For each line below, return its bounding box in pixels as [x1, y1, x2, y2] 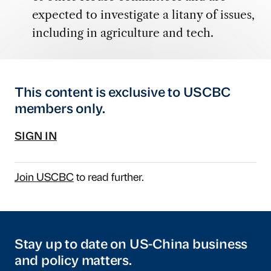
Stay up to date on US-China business [14, 239, 248, 252]
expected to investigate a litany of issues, [31, 7, 255, 22]
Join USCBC [14, 173, 74, 184]
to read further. [73, 173, 144, 184]
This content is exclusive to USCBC [14, 87, 230, 100]
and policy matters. [14, 255, 132, 269]
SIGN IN [14, 132, 57, 143]
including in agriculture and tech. [31, 25, 214, 41]
